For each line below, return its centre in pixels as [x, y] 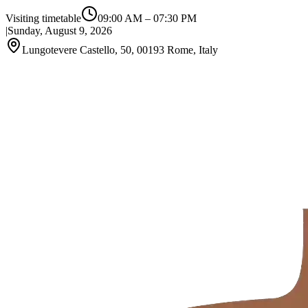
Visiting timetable [43, 18]
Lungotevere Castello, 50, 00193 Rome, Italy [120, 50]
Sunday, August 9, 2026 [60, 31]
